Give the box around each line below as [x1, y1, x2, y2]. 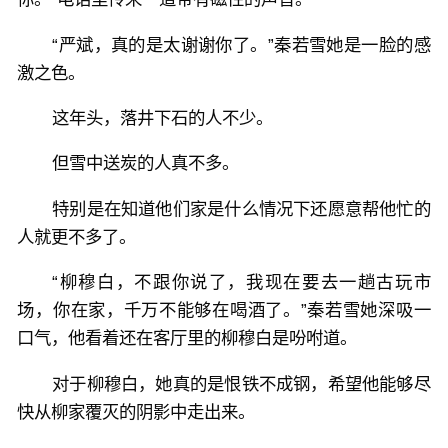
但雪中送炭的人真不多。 [52, 153, 240, 174]
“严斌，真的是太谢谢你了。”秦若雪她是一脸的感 [52, 34, 431, 55]
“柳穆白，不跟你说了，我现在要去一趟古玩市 [52, 272, 431, 293]
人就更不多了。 [17, 226, 137, 247]
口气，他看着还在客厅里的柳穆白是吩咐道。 [17, 328, 358, 349]
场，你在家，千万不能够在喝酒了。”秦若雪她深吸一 [17, 300, 431, 321]
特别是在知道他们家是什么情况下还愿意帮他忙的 [52, 198, 431, 219]
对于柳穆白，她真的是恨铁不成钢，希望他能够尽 [52, 373, 431, 394]
